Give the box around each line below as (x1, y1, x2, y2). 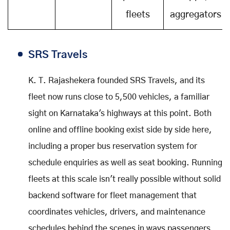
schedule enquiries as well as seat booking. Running (28, 158, 222, 167)
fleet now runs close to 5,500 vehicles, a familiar (28, 92, 209, 101)
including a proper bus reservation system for (28, 142, 197, 150)
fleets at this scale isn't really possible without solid (28, 175, 221, 183)
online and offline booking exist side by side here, (28, 125, 212, 134)
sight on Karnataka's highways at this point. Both (28, 109, 212, 118)
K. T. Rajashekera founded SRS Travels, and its (28, 76, 205, 85)
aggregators (170, 10, 221, 20)
